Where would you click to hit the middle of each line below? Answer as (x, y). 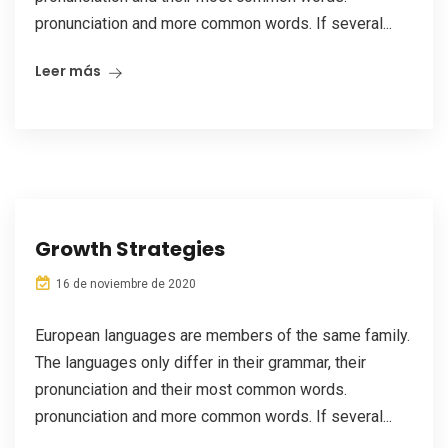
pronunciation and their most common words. (191, 389)
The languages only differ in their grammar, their (200, 362)
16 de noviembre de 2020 (124, 284)
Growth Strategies (130, 249)
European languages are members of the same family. (222, 335)
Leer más (68, 71)
